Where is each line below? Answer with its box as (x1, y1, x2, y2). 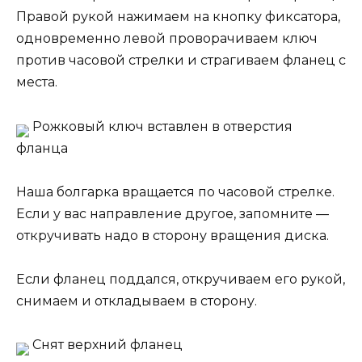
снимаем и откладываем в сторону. (16, 293, 257, 309)
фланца (16, 140, 68, 156)
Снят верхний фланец (29, 337, 183, 353)
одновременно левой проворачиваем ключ (16, 31, 318, 47)
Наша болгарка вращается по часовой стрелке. (16, 183, 335, 200)
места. (16, 74, 57, 90)
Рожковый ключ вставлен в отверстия (29, 118, 293, 134)
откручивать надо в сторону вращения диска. (16, 227, 329, 243)
